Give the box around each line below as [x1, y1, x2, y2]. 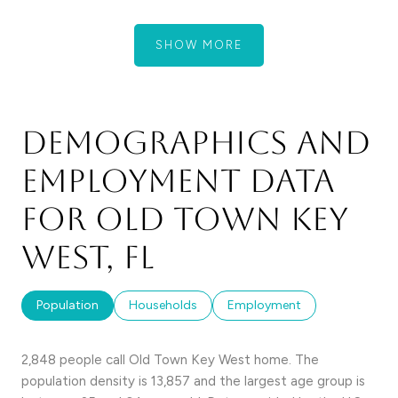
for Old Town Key [21, 200, 348, 237]
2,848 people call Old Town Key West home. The [21, 351, 319, 368]
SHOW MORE [155, 37, 243, 52]
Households [129, 297, 197, 313]
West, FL [21, 238, 155, 275]
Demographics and [21, 123, 370, 161]
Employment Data [21, 162, 335, 199]
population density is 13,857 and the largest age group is [21, 372, 365, 389]
